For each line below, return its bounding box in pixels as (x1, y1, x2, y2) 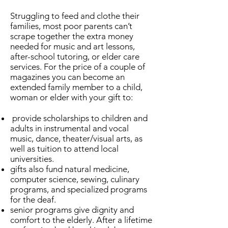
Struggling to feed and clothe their (10, 11, 139, 21)
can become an (66, 72, 125, 82)
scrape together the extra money (10, 31, 133, 41)
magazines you (10, 72, 66, 82)
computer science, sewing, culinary (10, 174, 139, 184)
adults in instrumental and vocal (10, 123, 129, 133)
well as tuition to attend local (10, 144, 119, 154)
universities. (10, 154, 54, 164)
